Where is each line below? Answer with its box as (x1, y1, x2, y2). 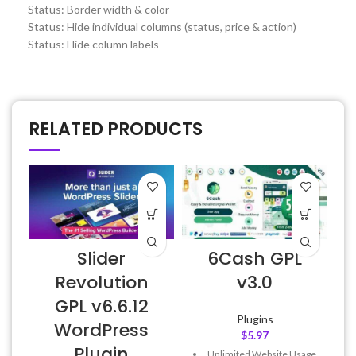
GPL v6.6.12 (54, 293, 149, 319)
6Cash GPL (207, 246, 302, 271)
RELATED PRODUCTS (29, 116, 203, 141)
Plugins (236, 311, 273, 326)
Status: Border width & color (28, 2, 169, 16)
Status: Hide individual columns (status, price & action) (28, 19, 296, 33)
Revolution (54, 269, 149, 295)
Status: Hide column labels (28, 37, 159, 51)
